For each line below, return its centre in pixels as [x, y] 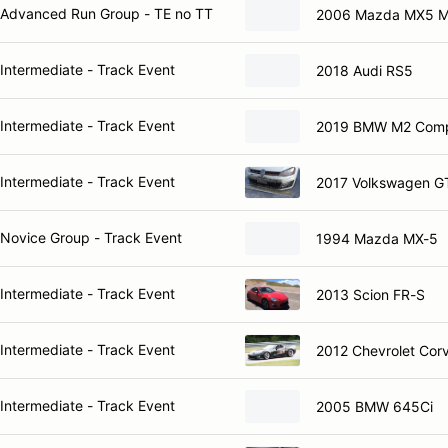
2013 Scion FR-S [370, 294]
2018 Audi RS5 [364, 70]
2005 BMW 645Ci [374, 406]
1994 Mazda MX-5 [377, 238]
